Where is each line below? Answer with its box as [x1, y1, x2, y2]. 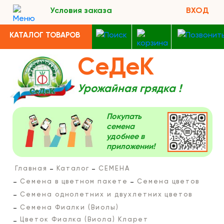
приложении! [106, 143, 155, 151]
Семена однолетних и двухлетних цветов [20, 191, 193, 198]
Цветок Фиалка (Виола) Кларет [20, 216, 148, 223]
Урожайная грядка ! [77, 83, 181, 94]
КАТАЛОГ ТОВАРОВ [9, 31, 80, 39]
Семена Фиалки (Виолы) [20, 204, 119, 211]
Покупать [106, 113, 141, 121]
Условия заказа [49, 7, 112, 15]
